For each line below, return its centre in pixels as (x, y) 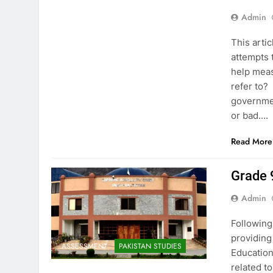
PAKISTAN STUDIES (150, 246)
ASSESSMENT (84, 246)
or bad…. (250, 115)
